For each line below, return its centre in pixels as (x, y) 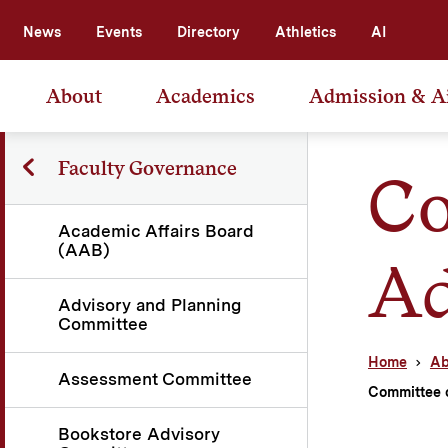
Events (119, 31)
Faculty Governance (147, 167)
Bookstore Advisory (139, 433)
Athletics (305, 31)
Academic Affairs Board (156, 230)
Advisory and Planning (149, 304)
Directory (208, 31)
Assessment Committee (155, 378)
